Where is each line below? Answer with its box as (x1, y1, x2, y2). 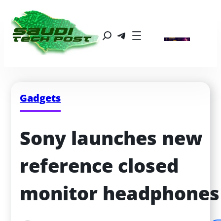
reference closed (20, 153, 179, 179)
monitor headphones (20, 181, 220, 206)
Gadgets (20, 91, 61, 105)
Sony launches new (20, 125, 203, 151)
